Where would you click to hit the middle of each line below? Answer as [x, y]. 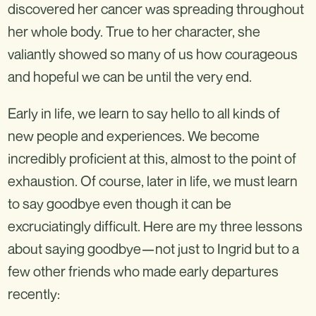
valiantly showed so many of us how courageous [153, 54]
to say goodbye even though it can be [120, 203]
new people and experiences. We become [134, 136]
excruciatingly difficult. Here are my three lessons [155, 226]
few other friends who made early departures [143, 271]
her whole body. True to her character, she [134, 31]
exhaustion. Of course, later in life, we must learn [153, 181]
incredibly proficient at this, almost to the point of [152, 158]
